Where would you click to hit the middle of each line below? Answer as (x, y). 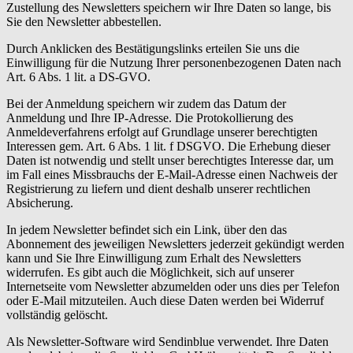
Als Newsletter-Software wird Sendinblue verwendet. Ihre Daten (167, 341)
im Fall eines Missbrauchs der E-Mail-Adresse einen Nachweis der (172, 174)
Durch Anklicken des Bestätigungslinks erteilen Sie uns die (153, 48)
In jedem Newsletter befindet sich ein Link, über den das (147, 229)
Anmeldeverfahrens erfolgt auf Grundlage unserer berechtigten (162, 132)
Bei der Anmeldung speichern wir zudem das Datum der (146, 103)
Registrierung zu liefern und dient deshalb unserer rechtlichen (158, 188)
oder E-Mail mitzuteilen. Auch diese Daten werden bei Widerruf (165, 300)
